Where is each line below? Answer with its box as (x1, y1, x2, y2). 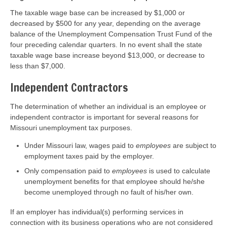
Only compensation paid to (24, 167, 112, 175)
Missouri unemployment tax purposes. (10, 124, 132, 132)
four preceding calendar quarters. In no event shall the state (10, 41, 202, 49)
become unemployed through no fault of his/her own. (24, 188, 194, 197)
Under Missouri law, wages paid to (24, 141, 136, 150)
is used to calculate (147, 167, 210, 175)
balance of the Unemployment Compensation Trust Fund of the (10, 30, 212, 39)
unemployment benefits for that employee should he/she (24, 177, 205, 186)
